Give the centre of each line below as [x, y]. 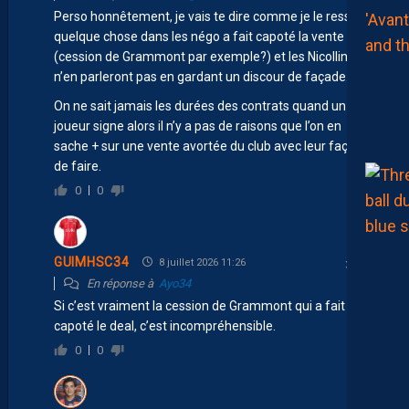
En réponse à [121, 283]
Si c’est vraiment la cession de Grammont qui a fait [199, 305]
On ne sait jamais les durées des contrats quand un [200, 105]
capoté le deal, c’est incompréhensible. [165, 325]
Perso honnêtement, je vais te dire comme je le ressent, [213, 16]
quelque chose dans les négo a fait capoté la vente [199, 36]
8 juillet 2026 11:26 [201, 262]
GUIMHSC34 [92, 262]
